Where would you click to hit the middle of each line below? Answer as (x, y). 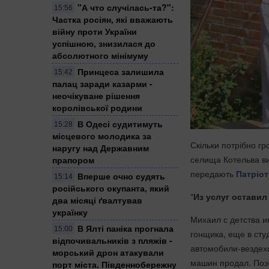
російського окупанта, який (111, 188)
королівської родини (97, 107)
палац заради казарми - (102, 83)
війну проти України (95, 31)
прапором (73, 159)
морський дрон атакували (108, 252)
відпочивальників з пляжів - (112, 240)
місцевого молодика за (102, 135)
